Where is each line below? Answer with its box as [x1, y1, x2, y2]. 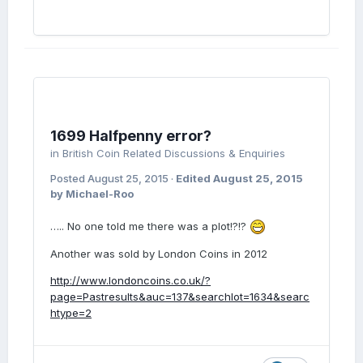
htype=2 [50, 306, 92, 320]
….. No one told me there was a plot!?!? [50, 220, 250, 233]
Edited [176, 172, 213, 185]
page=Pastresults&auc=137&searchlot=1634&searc [50, 290, 310, 304]
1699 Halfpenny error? [50, 127, 211, 144]
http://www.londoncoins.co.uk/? [50, 274, 211, 288]
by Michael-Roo [50, 187, 134, 200]
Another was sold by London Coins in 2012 [50, 247, 267, 261]
